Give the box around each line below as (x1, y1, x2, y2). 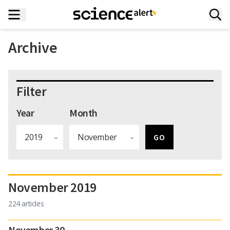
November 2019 (8, 179, 97, 196)
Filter (16, 83, 47, 100)
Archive (8, 37, 57, 57)
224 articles (8, 199, 44, 208)
